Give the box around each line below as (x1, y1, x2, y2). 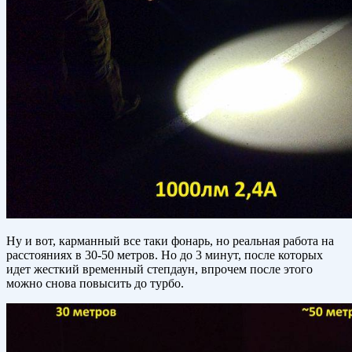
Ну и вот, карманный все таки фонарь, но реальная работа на (6, 234, 334, 248)
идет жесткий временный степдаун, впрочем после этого (6, 262, 313, 277)
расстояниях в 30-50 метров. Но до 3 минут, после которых (6, 248, 323, 262)
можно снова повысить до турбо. (6, 277, 184, 291)
